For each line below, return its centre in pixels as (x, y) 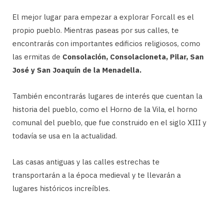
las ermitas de (37, 56)
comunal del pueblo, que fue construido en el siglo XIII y (109, 122)
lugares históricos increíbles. (61, 188)
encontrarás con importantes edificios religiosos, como (106, 43)
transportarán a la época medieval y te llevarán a (96, 175)
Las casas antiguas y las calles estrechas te (86, 162)
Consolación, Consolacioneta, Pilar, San (133, 56)
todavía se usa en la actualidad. (65, 136)
